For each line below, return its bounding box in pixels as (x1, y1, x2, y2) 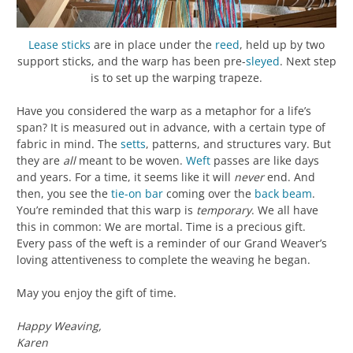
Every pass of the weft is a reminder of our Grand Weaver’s (17, 236, 327, 251)
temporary (196, 203, 251, 218)
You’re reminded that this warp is (17, 203, 196, 218)
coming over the (163, 186, 255, 202)
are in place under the (91, 37, 215, 53)
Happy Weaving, (17, 318, 102, 334)
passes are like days (210, 153, 319, 169)
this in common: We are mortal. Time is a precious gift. (17, 219, 306, 235)
